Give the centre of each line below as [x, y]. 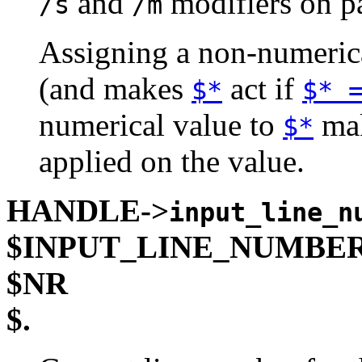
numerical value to [161, 124]
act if [262, 88]
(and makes [115, 88]
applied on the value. [172, 161]
